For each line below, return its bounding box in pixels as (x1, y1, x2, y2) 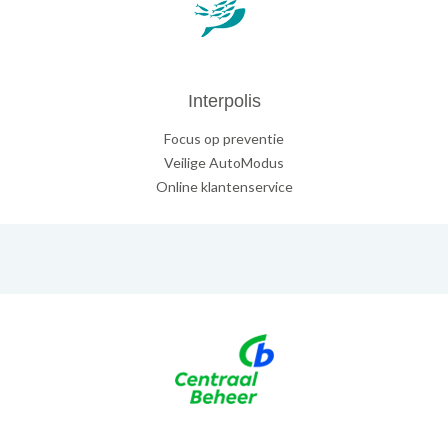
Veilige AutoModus (164, 154, 284, 172)
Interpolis (187, 91, 261, 112)
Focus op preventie (164, 130, 284, 148)
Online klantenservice (155, 178, 293, 196)
